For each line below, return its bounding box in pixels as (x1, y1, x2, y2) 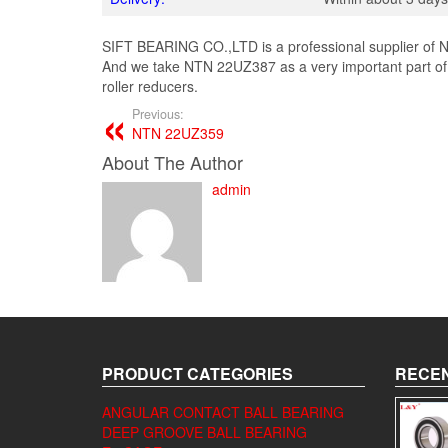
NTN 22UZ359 (132, 123, 224, 143)
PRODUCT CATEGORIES (102, 362, 293, 385)
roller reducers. (102, 76, 198, 96)
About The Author (102, 149, 243, 175)
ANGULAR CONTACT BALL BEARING (102, 402, 344, 422)
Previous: (132, 105, 184, 123)
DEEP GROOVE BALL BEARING (102, 422, 307, 442)
